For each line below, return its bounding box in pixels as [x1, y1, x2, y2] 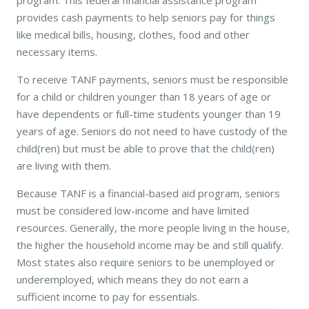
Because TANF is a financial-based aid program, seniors [17, 186, 280, 200]
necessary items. [17, 44, 97, 59]
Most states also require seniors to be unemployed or [17, 255, 275, 269]
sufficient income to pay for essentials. [17, 289, 199, 303]
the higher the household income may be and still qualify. [17, 237, 283, 252]
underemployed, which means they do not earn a [17, 272, 248, 286]
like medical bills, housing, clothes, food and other [17, 27, 250, 41]
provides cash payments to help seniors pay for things [17, 10, 275, 24]
